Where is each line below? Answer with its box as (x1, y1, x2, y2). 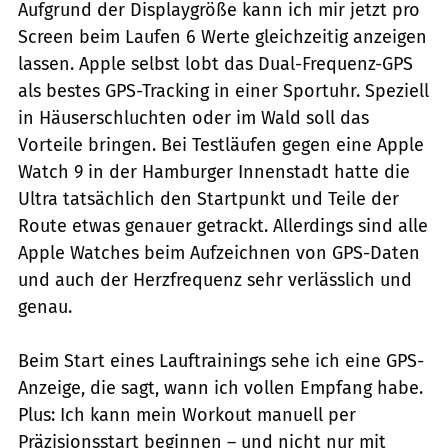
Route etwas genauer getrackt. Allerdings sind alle (18, 215, 428, 238)
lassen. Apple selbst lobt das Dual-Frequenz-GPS (18, 53, 413, 76)
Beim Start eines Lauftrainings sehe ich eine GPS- (18, 350, 424, 373)
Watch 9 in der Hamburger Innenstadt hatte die (18, 161, 410, 184)
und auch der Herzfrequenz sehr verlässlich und (18, 269, 412, 292)
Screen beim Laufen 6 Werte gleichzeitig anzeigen (18, 26, 427, 49)
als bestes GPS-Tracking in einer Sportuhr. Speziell (18, 80, 429, 103)
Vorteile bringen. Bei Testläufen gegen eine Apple (18, 134, 424, 157)
